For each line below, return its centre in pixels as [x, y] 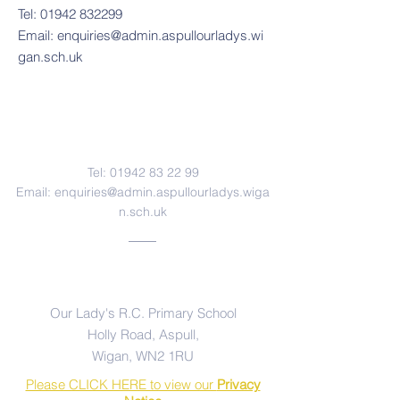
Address [145, 281]
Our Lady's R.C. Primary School [143, 313]
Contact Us [145, 132]
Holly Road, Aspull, [143, 334]
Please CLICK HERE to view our [121, 384]
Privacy [238, 384]
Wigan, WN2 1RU [143, 356]
